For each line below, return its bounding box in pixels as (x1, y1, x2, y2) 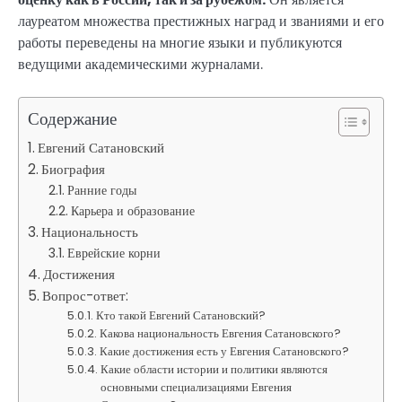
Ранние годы (66, 180, 136, 199)
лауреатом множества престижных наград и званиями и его (18, 10, 384, 31)
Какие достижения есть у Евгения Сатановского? (100, 342, 350, 360)
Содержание (28, 106, 117, 131)
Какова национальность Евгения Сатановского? (100, 324, 342, 342)
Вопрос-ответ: (42, 285, 129, 305)
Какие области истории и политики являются (100, 360, 328, 378)
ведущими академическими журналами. (18, 53, 263, 74)
